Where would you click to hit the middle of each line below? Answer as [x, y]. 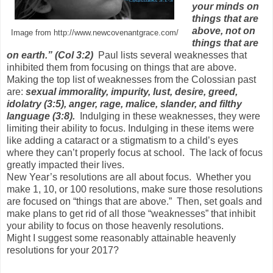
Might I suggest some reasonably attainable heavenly [121, 238]
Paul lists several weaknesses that [170, 55]
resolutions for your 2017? [63, 250]
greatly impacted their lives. [69, 165]
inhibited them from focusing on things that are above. [123, 67]
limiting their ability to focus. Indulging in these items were [130, 128]
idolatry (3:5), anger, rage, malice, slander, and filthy [124, 104]
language [28, 116]
